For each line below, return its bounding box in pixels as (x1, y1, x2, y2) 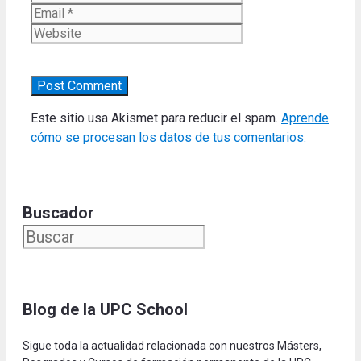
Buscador (23, 202, 94, 222)
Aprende (281, 110, 329, 126)
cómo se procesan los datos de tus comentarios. (31, 129, 306, 145)
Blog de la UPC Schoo (23, 299, 184, 319)
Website (242, 3, 289, 19)
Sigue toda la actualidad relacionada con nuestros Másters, (23, 338, 322, 352)
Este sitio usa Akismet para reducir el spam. (31, 110, 281, 126)
